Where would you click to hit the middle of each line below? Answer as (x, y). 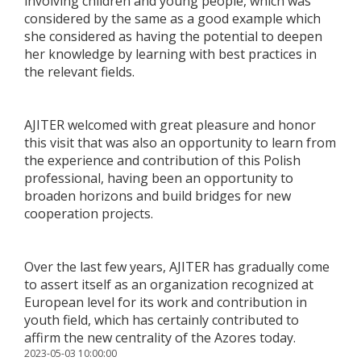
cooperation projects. (89, 214)
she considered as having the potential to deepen (173, 37)
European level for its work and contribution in (166, 303)
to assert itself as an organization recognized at (169, 285)
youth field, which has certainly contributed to (162, 320)
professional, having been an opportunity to (159, 178)
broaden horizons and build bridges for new (158, 196)
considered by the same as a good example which (172, 19)
